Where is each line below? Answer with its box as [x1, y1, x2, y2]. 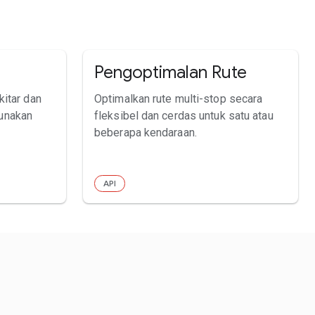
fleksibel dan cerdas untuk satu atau [94, 108, 274, 122]
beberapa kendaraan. [94, 125, 197, 139]
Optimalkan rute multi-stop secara [94, 91, 263, 105]
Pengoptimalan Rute [94, 61, 247, 83]
